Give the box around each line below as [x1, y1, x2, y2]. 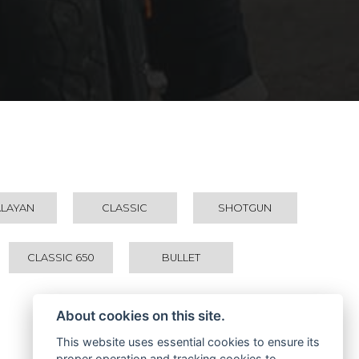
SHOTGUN [218, 202, 272, 215]
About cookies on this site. [55, 308, 225, 325]
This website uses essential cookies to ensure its [55, 335, 320, 349]
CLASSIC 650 [27, 252, 95, 264]
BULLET [162, 252, 200, 264]
